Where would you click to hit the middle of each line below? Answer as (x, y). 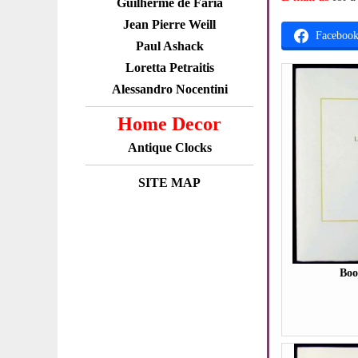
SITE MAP (169, 183)
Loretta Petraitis (169, 68)
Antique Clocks (169, 147)
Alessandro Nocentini (169, 89)
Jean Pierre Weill (169, 24)
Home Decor (169, 124)
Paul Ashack (169, 46)
